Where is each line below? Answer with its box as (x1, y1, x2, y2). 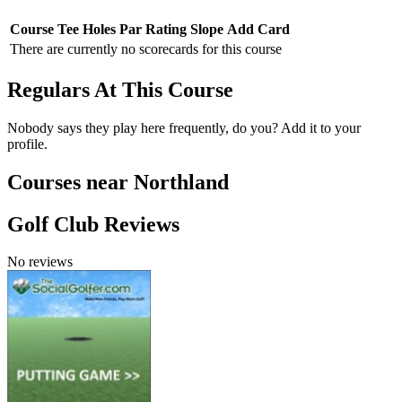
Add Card (227, 21, 290, 37)
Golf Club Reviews (7, 212, 179, 236)
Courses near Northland (7, 170, 229, 194)
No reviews (7, 254, 73, 270)
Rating (145, 21, 187, 37)
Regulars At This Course (7, 77, 233, 101)
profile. (7, 135, 48, 152)
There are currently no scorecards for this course (10, 40, 282, 57)
